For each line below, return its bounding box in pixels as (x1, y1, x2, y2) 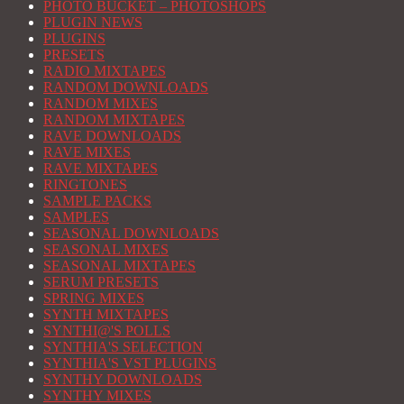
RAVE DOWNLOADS (43, 127, 181, 143)
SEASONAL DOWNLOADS (43, 225, 219, 241)
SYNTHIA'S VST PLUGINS (43, 354, 216, 371)
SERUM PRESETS (43, 273, 159, 289)
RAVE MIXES (43, 143, 131, 160)
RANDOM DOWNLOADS (43, 78, 208, 95)
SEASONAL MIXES (43, 241, 169, 257)
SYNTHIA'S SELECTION (43, 338, 203, 354)
